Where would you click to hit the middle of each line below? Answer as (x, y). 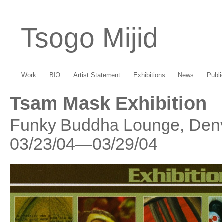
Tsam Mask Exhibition (108, 103)
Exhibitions (149, 75)
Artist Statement (97, 75)
